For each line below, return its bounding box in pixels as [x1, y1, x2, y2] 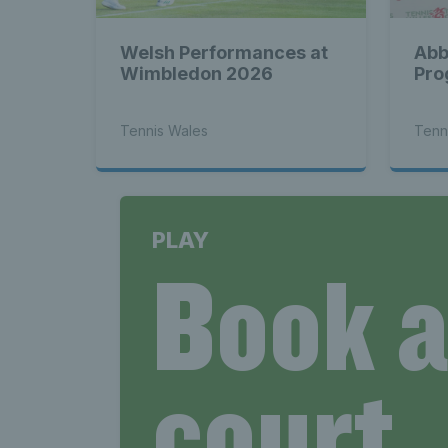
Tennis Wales [120, 121, 208, 139]
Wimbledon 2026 [120, 62, 273, 84]
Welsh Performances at [120, 41, 328, 63]
